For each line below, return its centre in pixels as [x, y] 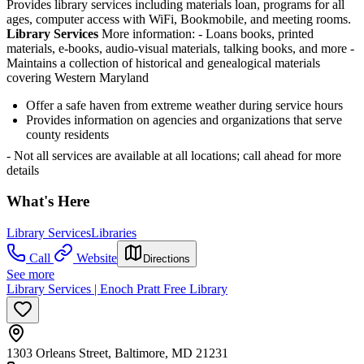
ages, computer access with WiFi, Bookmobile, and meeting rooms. [180, 19]
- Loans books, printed [256, 33]
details [23, 170]
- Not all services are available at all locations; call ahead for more [174, 155]
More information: [148, 33]
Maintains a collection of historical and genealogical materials [163, 63]
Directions [167, 259]
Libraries [114, 233]
